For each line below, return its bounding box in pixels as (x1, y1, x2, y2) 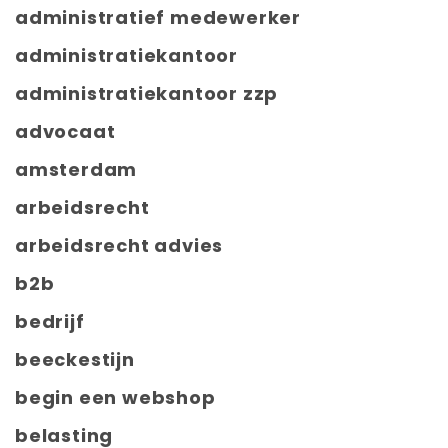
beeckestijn (15, 347, 135, 373)
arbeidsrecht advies (15, 233, 224, 259)
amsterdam (15, 157, 138, 183)
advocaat (15, 119, 116, 145)
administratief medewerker (15, 5, 301, 31)
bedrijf (15, 309, 85, 335)
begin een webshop (15, 385, 216, 411)
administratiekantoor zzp (15, 81, 279, 107)
